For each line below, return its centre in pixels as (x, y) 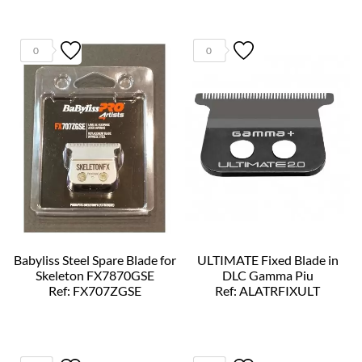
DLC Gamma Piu (267, 275)
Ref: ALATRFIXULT (267, 290)
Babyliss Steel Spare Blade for (95, 259)
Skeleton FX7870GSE (95, 275)
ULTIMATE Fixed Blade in (267, 259)
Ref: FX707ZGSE (95, 290)
